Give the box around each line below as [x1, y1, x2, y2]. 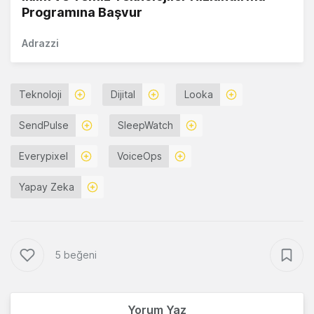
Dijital [111, 88, 135, 101]
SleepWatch [118, 119, 173, 132]
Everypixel [19, 150, 68, 163]
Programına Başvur [22, 5, 142, 20]
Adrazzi [22, 37, 59, 50]
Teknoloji [19, 88, 62, 101]
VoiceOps [117, 150, 162, 163]
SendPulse [19, 119, 69, 132]
